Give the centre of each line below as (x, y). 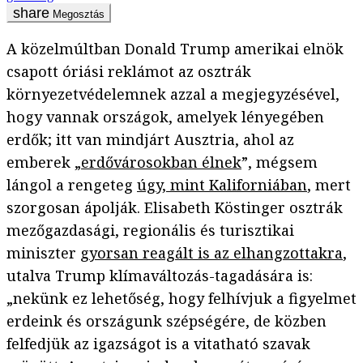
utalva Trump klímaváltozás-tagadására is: (160, 276)
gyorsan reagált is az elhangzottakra (211, 253)
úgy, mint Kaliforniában (222, 185)
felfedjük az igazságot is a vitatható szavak (158, 344)
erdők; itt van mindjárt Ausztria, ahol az (150, 140)
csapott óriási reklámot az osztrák (129, 72)
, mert (329, 185)
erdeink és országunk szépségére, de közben (167, 321)
